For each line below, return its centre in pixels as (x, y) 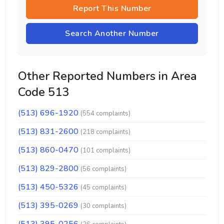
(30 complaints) (103, 206)
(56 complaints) (103, 169)
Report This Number (112, 8)
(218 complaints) (105, 132)
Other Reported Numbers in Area (107, 76)
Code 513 (43, 92)
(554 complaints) (105, 113)
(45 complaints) (103, 187)
